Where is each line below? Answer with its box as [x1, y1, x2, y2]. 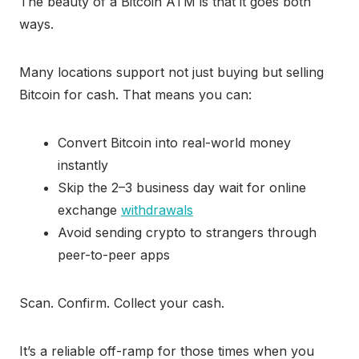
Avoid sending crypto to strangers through [58, 224, 317, 241]
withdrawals [121, 202, 193, 219]
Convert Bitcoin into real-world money [58, 135, 291, 151]
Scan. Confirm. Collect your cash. [19, 295, 224, 312]
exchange [58, 202, 121, 219]
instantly [58, 157, 108, 174]
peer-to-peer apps [58, 247, 170, 264]
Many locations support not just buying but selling [19, 64, 324, 81]
